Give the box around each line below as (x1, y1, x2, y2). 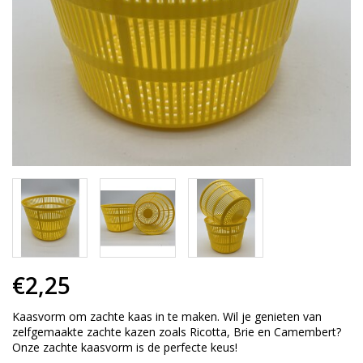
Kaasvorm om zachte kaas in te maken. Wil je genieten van (12, 308, 322, 324)
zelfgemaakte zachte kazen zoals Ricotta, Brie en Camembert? (12, 323, 341, 340)
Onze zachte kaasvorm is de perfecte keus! (12, 339, 237, 355)
